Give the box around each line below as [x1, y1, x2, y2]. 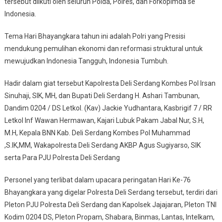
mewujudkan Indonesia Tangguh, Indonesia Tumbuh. [4, 57, 168, 65]
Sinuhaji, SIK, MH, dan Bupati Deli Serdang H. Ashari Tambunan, [4, 92, 200, 100]
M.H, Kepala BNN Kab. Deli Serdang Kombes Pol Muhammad [4, 129, 190, 137]
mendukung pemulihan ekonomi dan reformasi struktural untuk [4, 45, 203, 53]
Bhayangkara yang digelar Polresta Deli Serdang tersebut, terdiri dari [4, 188, 218, 197]
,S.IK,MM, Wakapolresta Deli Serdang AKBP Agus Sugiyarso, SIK [4, 141, 201, 150]
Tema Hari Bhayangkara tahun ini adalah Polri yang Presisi [4, 32, 185, 41]
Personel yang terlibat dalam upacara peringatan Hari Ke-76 [4, 176, 191, 184]
